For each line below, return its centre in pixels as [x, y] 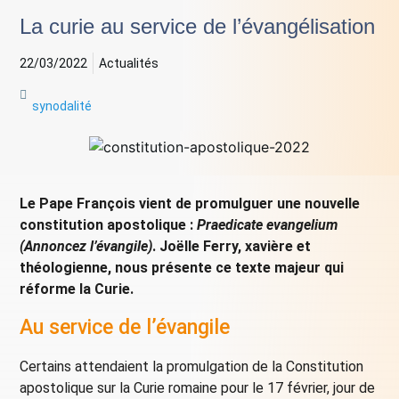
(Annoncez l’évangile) [86, 247]
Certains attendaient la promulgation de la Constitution [192, 366]
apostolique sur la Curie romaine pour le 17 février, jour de [198, 387]
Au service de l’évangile [125, 327]
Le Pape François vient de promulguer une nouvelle [190, 204]
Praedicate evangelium [266, 225]
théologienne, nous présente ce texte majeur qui [182, 268]
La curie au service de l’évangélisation [198, 27]
